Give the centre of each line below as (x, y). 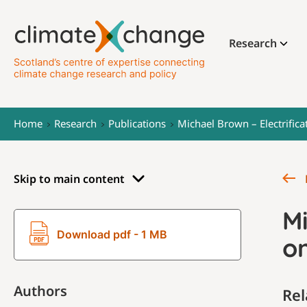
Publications (137, 123)
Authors (40, 291)
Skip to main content (69, 179)
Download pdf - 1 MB (112, 234)
